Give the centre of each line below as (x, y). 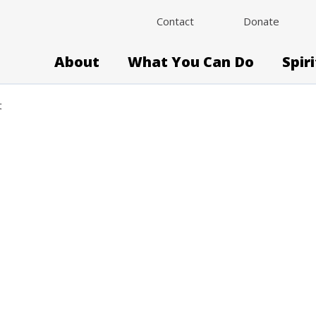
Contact (175, 21)
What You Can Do (191, 62)
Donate (261, 21)
